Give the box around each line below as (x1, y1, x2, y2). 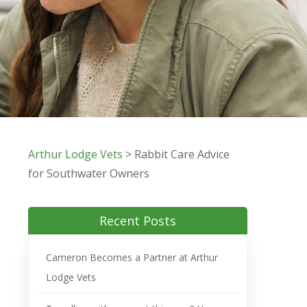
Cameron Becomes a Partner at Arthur (46, 251, 218, 264)
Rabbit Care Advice (134, 147, 230, 162)
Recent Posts (99, 212, 176, 229)
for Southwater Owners (28, 166, 149, 181)
